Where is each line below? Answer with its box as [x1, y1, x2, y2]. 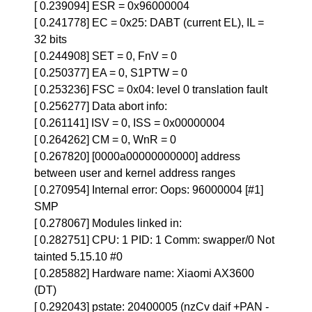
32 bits [34, 33, 68, 45]
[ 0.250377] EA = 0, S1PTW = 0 [34, 67, 188, 79]
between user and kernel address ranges [34, 167, 236, 179]
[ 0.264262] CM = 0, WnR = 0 [34, 134, 177, 146]
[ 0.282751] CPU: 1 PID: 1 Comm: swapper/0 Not [34, 234, 275, 246]
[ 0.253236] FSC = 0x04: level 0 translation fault [34, 84, 268, 95]
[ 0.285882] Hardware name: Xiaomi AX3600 [34, 267, 255, 279]
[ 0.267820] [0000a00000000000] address [34, 150, 241, 162]
